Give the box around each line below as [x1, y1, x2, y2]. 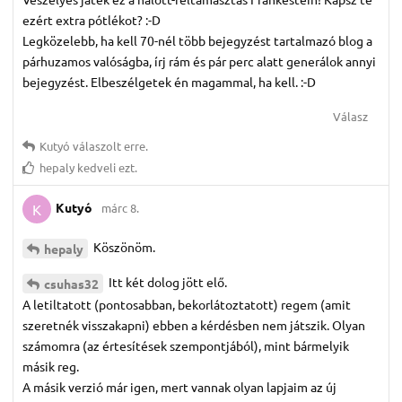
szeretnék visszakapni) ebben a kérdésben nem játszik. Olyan [22, 316, 365, 333]
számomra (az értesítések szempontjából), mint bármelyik [22, 336, 349, 354]
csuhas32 [44, 275, 99, 292]
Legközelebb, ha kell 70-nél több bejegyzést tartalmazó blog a [22, 31, 372, 48]
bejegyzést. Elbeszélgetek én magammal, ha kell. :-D [22, 73, 316, 90]
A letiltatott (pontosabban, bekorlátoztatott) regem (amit [22, 295, 351, 312]
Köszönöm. [91, 238, 155, 255]
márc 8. [101, 199, 139, 215]
